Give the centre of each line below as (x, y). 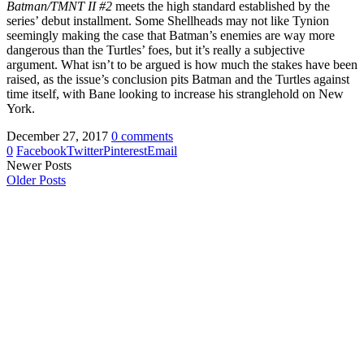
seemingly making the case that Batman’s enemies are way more (171, 35)
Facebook (41, 150)
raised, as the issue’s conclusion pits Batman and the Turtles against (178, 79)
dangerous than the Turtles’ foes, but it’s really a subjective (156, 50)
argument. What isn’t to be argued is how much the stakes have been (182, 64)
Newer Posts (39, 165)
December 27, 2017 (57, 136)
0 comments (142, 136)
